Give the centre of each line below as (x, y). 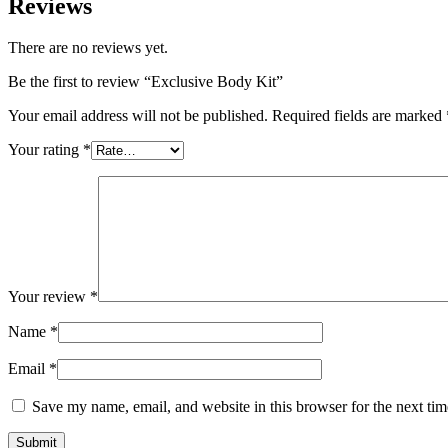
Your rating (45, 150)
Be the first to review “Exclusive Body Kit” (145, 82)
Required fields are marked (359, 116)
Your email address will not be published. (138, 116)
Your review (49, 297)
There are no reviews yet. (88, 48)
